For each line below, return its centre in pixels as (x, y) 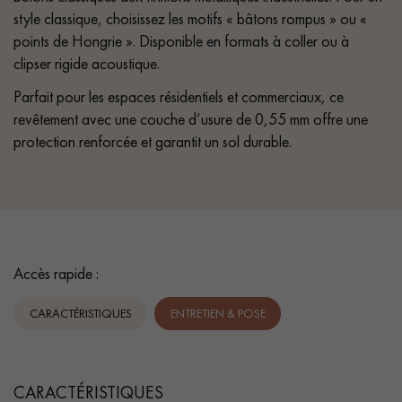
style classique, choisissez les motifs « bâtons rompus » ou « (190, 18)
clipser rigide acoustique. (87, 63)
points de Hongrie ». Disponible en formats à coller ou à (181, 40)
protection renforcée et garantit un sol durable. (153, 141)
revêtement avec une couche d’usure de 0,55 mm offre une (191, 118)
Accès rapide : (56, 273)
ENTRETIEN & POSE (218, 314)
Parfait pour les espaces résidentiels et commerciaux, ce (179, 96)
